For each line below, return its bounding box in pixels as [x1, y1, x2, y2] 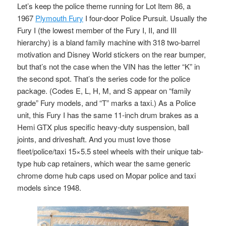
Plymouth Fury [35, 13, 84, 24]
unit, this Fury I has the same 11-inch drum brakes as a [17, 109, 199, 121]
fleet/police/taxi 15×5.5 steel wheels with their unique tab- [17, 146, 204, 157]
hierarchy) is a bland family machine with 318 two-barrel [17, 37, 200, 48]
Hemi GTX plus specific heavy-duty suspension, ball [17, 122, 190, 133]
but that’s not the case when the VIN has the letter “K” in [17, 61, 200, 72]
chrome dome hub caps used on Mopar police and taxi [17, 170, 196, 181]
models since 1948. [17, 182, 82, 193]
